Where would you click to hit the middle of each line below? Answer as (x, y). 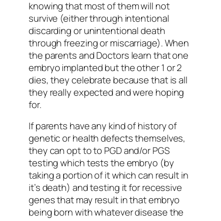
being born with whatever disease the (106, 212)
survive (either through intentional (99, 18)
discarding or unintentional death (97, 30)
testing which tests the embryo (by (101, 163)
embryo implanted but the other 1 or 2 (105, 67)
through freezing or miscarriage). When (109, 43)
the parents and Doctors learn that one (109, 55)
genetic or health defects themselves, (107, 138)
